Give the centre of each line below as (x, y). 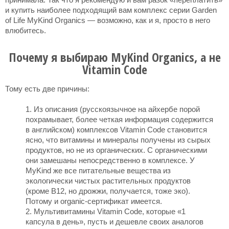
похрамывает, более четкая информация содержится (119, 119)
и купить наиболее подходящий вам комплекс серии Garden (111, 10)
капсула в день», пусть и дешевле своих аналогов (114, 222)
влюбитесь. (26, 30)
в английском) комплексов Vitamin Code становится (116, 130)
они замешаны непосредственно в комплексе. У (110, 160)
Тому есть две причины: (47, 89)
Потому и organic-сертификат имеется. (94, 201)
